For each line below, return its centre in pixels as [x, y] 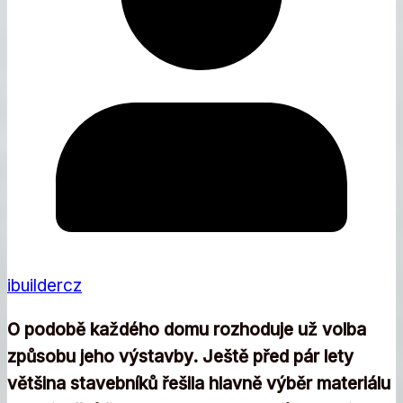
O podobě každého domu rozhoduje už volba [187, 329]
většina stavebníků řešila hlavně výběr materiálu [199, 383]
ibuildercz [45, 285]
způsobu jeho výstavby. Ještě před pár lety [180, 356]
